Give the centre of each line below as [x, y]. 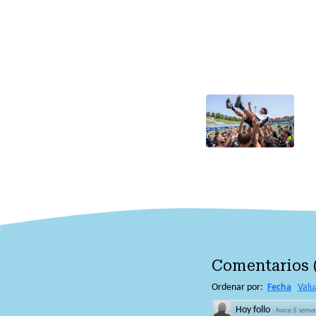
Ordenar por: [238, 287]
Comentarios [260, 265]
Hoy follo [253, 310]
